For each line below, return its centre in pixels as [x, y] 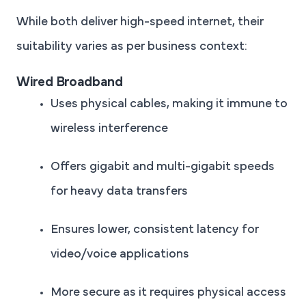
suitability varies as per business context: [132, 47]
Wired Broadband [70, 82]
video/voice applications [120, 254]
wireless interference [109, 129]
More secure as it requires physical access [168, 293]
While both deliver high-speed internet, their [140, 22]
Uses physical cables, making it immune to [169, 104]
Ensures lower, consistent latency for [155, 230]
